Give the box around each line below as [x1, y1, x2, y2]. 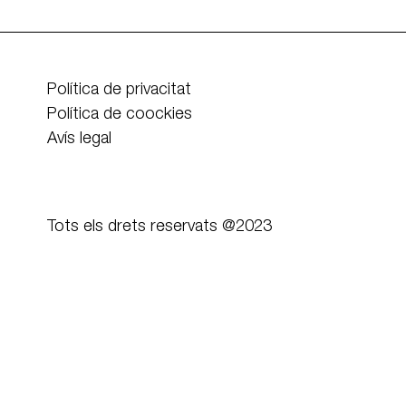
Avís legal [46, 130, 111, 146]
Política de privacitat [46, 82, 191, 97]
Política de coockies [46, 106, 192, 121]
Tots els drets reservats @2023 [46, 218, 272, 234]
